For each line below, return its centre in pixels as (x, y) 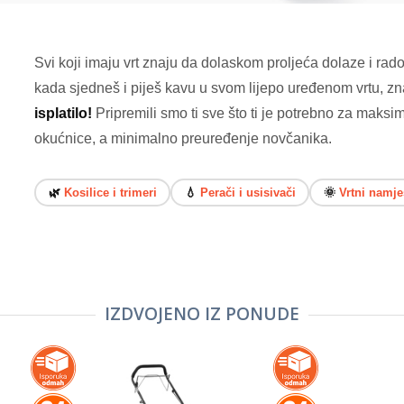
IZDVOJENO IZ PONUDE (202, 314)
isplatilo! (63, 114)
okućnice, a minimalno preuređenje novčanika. (183, 139)
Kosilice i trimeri (110, 192)
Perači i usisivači (248, 192)
